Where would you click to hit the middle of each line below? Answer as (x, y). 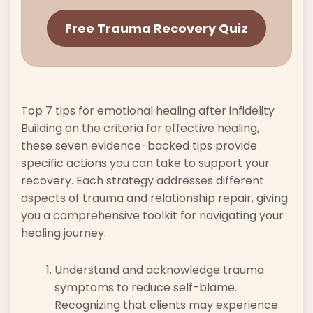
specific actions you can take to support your (145, 163)
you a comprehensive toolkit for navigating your (152, 216)
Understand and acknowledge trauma (159, 270)
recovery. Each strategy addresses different (143, 181)
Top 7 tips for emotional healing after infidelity (148, 111)
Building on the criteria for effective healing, (140, 129)
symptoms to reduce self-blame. (146, 288)
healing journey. (64, 233)
